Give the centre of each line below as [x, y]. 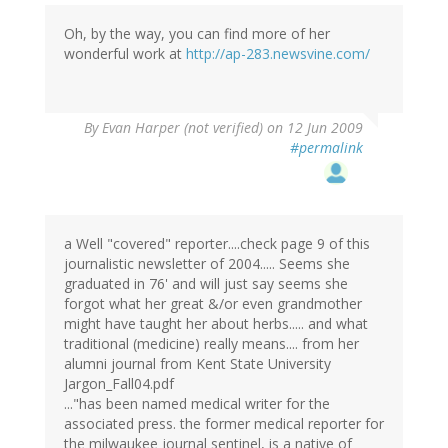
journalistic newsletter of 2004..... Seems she [207, 264]
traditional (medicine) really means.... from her [211, 344]
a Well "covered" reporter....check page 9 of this [217, 244]
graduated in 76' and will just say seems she [206, 284]
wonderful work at [125, 54]
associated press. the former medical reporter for [224, 424]
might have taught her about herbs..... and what [216, 324]
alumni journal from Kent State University [197, 364]
